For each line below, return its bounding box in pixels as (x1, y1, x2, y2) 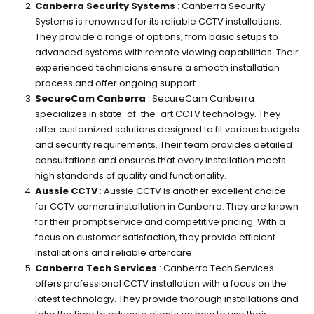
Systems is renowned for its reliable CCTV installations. (34, 15, 282, 29)
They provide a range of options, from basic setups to (34, 30, 278, 44)
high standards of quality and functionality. (34, 169, 226, 183)
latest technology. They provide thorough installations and (34, 292, 299, 306)
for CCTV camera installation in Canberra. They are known (34, 200, 299, 214)
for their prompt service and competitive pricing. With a (34, 215, 285, 229)
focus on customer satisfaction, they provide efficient (34, 231, 275, 245)
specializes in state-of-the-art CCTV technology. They (34, 107, 280, 121)
